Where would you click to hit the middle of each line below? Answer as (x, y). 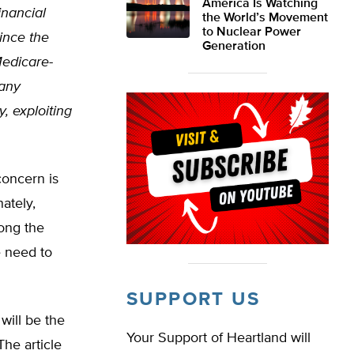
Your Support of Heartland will (218, 338)
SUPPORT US (193, 299)
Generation (234, 47)
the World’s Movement (265, 18)
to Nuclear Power (252, 32)
